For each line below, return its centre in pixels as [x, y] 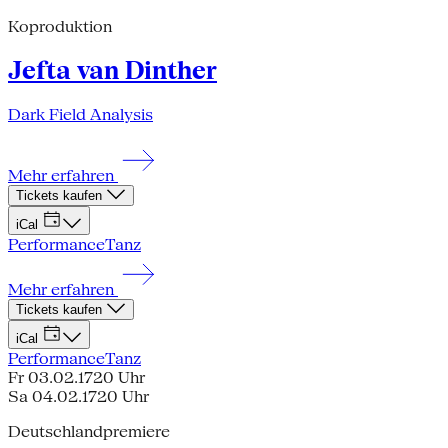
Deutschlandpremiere [89, 432]
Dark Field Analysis [80, 115]
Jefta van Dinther [112, 71]
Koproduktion [60, 27]
